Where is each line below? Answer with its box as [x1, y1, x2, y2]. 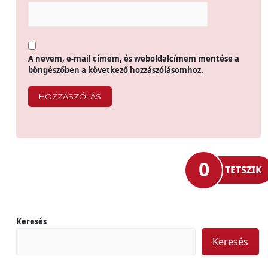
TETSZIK [225, 163, 262, 176]
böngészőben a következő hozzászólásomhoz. [28, 65, 203, 75]
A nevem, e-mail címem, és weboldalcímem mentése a [28, 53, 239, 64]
